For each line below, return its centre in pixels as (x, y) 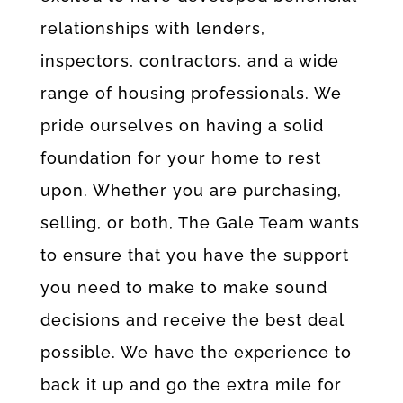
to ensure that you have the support (194, 255)
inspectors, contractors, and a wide (189, 60)
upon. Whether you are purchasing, (191, 190)
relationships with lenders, (152, 28)
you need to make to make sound (184, 287)
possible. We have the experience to (196, 352)
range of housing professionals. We (191, 93)
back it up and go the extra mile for (191, 384)
